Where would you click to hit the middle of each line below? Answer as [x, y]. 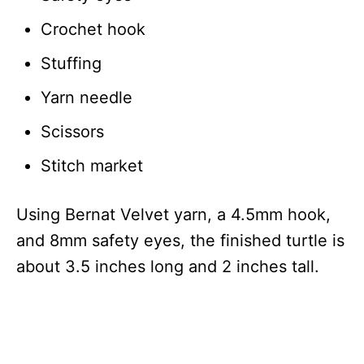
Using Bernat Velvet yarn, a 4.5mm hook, [173, 214]
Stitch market [92, 165]
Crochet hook [93, 29]
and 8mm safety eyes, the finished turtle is [180, 240]
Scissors [72, 131]
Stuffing [71, 63]
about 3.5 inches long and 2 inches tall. [168, 266]
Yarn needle [87, 97]
